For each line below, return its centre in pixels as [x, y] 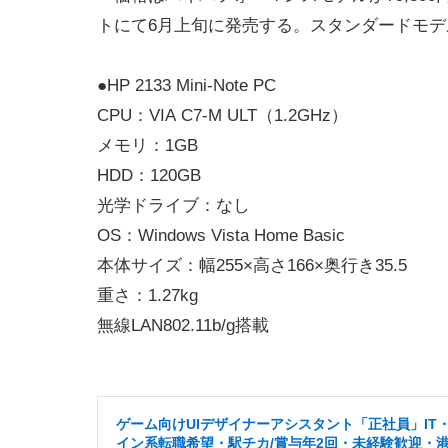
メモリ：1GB [147, 145]
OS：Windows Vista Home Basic [221, 235]
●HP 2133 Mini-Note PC [186, 85]
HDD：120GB [149, 175]
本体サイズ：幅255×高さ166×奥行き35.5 [252, 265]
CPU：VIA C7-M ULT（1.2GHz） [222, 115]
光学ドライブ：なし [173, 205]
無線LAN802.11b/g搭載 [183, 325]
